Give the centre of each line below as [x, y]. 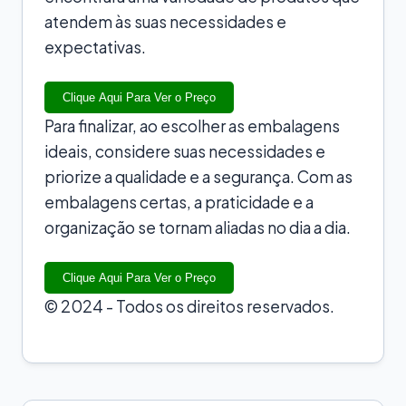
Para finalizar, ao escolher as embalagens [192, 126]
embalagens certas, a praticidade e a [179, 202]
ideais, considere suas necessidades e [185, 151]
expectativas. [95, 47]
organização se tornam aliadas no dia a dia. [198, 227]
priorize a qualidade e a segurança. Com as [198, 176]
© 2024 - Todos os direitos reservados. [189, 306]
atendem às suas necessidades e [165, 21]
